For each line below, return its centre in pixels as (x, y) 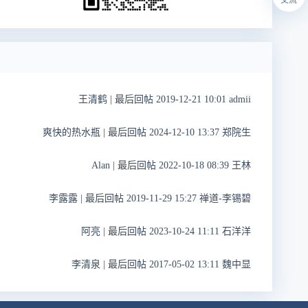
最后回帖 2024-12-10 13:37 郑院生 (178, 133)
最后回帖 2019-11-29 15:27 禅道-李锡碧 (167, 199)
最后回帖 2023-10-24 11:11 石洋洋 (178, 232)
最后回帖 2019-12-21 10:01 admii (181, 100)
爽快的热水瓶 (71, 133)
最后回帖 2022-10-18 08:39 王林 (183, 166)
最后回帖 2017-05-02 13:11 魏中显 (178, 265)
